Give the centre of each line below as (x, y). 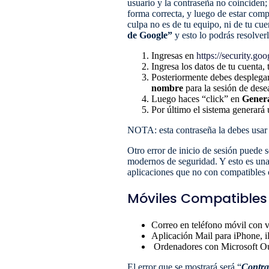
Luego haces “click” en (197, 99)
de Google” (151, 35)
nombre (167, 88)
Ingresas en (174, 56)
